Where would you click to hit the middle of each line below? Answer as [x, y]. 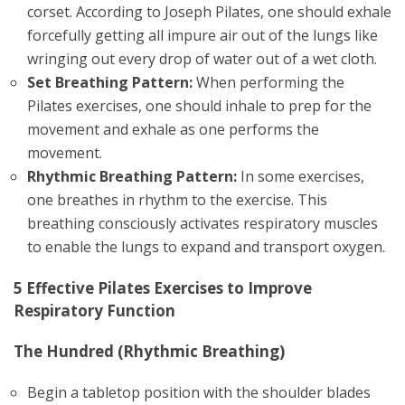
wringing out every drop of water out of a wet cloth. [202, 59]
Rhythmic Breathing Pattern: [132, 176]
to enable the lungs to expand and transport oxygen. [206, 247]
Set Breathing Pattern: [110, 82]
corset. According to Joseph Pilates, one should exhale [209, 12]
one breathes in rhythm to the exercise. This [177, 200]
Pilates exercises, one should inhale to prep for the [199, 106]
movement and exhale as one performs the [173, 129]
